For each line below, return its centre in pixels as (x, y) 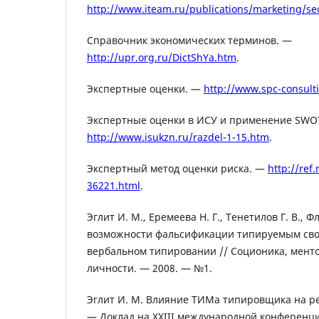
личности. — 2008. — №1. (150, 268)
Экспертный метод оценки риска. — (177, 169)
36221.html (114, 186)
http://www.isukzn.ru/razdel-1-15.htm (178, 137)
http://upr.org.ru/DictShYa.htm (162, 58)
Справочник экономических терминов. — (189, 41)
